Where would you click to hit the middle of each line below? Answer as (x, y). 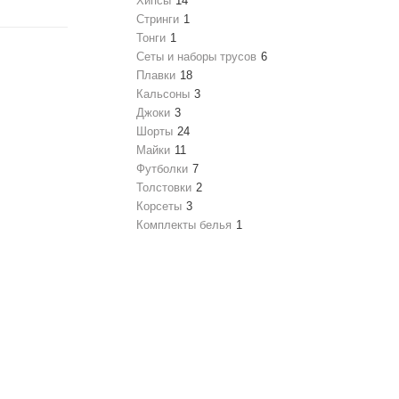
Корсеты (159, 207)
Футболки (162, 169)
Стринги (158, 20)
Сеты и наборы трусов (196, 57)
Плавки (156, 76)
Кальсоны (163, 94)
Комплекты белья (184, 225)
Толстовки (164, 188)
